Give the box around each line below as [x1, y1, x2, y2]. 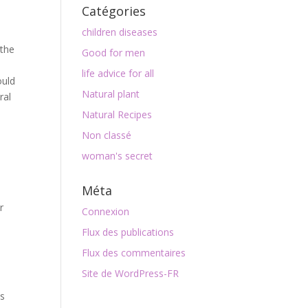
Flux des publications [82, 225, 175, 239]
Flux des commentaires [82, 246, 186, 259]
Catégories [82, 3, 146, 19]
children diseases [82, 25, 158, 38]
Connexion [82, 205, 130, 218]
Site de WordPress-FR [82, 267, 179, 280]
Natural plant [82, 87, 140, 100]
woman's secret [82, 149, 153, 162]
